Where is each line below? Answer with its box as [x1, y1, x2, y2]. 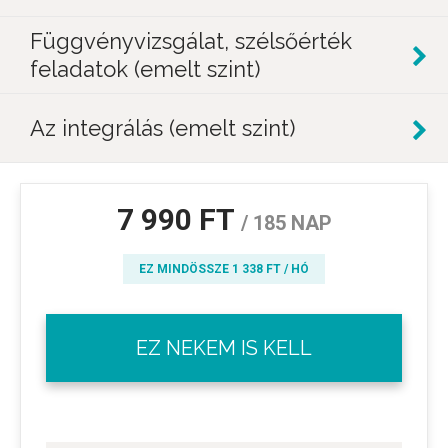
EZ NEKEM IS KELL [136, 336, 312, 360]
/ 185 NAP [240, 211, 332, 235]
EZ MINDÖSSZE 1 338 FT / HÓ [139, 262, 309, 276]
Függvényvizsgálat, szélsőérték [30, 28, 352, 54]
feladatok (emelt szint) [30, 56, 260, 82]
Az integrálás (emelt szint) [30, 115, 295, 141]
